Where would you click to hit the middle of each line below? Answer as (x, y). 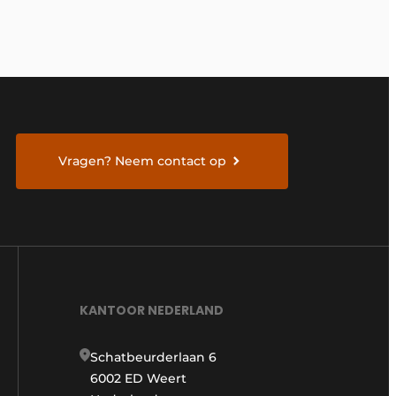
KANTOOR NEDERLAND (152, 311)
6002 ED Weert (138, 379)
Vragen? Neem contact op (143, 161)
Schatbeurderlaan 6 (153, 358)
